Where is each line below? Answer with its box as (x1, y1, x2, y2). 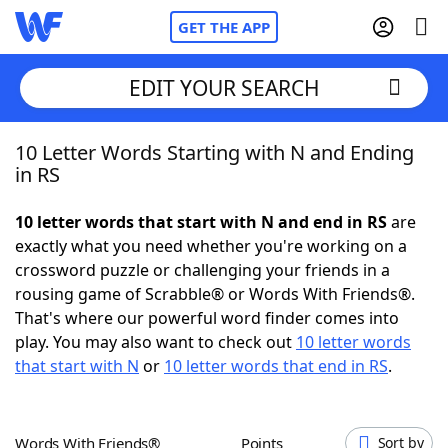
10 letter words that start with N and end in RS (15, 211, 387, 233)
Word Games (55, 414, 158, 436)
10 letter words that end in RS (164, 355, 388, 377)
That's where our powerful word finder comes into (15, 307, 399, 329)
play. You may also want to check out (15, 331, 296, 353)
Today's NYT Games (55, 359, 208, 381)
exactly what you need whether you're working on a (15, 235, 407, 257)
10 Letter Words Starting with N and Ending (15, 139, 414, 166)
